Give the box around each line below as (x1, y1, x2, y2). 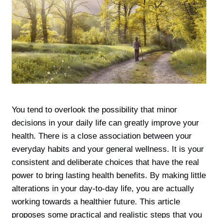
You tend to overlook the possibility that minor (12, 105, 177, 114)
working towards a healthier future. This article (12, 197, 180, 206)
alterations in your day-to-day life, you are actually (12, 183, 194, 193)
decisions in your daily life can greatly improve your (12, 118, 199, 127)
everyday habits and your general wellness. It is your (12, 144, 204, 154)
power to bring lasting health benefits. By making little (12, 170, 206, 180)
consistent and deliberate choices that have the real (12, 157, 199, 167)
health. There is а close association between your (12, 131, 192, 141)
